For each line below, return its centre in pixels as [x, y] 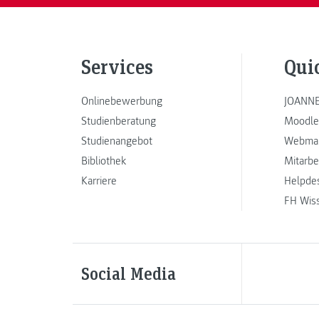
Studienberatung [119, 121]
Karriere [99, 181]
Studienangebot [117, 141]
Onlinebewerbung [122, 101]
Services [117, 67]
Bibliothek [104, 161]
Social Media [129, 273]
